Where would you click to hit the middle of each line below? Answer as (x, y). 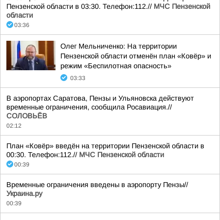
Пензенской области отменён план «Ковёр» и (136, 56)
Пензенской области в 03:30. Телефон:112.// (80, 6)
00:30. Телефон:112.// (43, 155)
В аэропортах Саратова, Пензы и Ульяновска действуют (100, 98)
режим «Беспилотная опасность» (116, 66)
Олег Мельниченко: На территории (119, 46)
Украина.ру (24, 193)
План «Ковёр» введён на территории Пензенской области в (105, 146)
